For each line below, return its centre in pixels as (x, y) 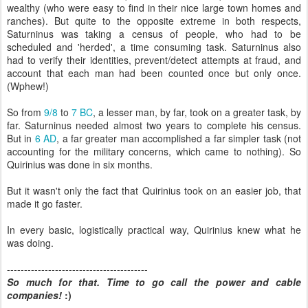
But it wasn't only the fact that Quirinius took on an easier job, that (154, 190)
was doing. (30, 243)
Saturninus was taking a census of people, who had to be (154, 34)
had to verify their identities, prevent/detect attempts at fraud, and (154, 60)
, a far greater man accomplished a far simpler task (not (179, 138)
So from (25, 112)
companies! (36, 295)
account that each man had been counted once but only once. (154, 73)
